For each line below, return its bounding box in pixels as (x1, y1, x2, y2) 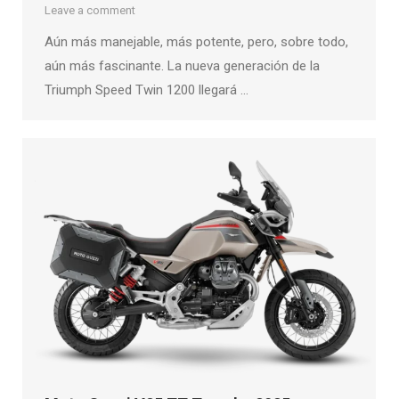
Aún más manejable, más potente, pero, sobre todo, (45, 34, 348, 51)
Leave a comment (45, 4, 135, 18)
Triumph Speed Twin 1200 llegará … (45, 82, 248, 99)
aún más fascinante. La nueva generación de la (45, 58, 320, 75)
